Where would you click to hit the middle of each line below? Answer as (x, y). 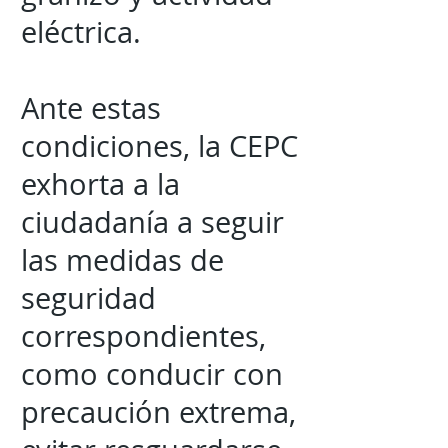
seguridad (88, 298)
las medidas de (122, 260)
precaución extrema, (158, 412)
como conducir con (152, 374)
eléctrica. (89, 32)
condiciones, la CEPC (159, 146)
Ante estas (91, 108)
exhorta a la (100, 184)
